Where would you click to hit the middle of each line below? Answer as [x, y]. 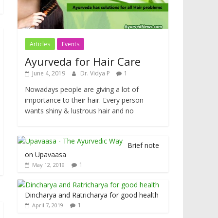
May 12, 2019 [48, 165]
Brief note [143, 145]
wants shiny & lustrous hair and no [79, 111]
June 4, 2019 [49, 73]
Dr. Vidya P [96, 73]
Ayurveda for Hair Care [83, 62]
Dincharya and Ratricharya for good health [92, 195]
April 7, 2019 [48, 205]
